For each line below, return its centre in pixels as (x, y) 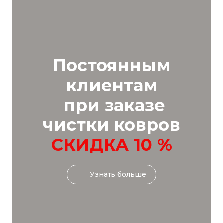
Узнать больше (118, 174)
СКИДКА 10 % (111, 145)
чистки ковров (111, 125)
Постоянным (111, 65)
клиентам (111, 85)
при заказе (111, 105)
